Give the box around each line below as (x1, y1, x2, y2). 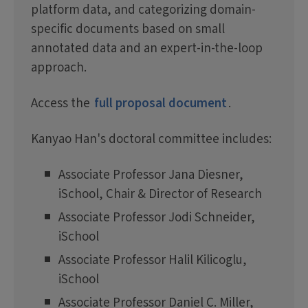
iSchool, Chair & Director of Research (58, 185, 262, 204)
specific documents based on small (31, 20, 225, 39)
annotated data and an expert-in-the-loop (31, 39, 263, 58)
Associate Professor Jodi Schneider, (58, 208, 255, 228)
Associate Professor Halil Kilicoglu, (58, 251, 247, 270)
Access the (31, 94, 93, 113)
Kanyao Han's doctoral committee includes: (31, 130, 272, 149)
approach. (31, 58, 89, 78)
